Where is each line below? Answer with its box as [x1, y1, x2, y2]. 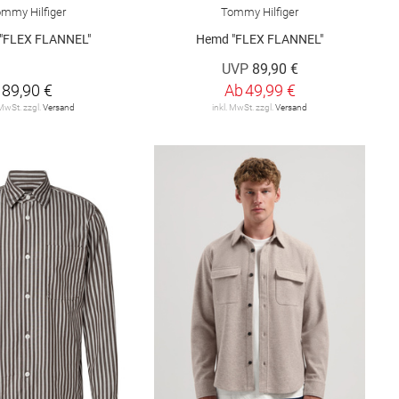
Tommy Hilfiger [221, 4, 299, 19]
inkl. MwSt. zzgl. [212, 102, 276, 112]
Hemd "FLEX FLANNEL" [196, 31, 324, 46]
